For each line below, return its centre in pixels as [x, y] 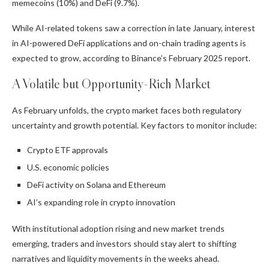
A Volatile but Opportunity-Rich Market [111, 84]
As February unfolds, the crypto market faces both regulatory [127, 110]
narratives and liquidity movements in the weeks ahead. [116, 259]
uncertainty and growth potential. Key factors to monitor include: [134, 125]
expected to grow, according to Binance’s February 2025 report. [131, 58]
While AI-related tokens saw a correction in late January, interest [134, 28]
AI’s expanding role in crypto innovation [101, 202]
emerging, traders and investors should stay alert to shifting [124, 244]
